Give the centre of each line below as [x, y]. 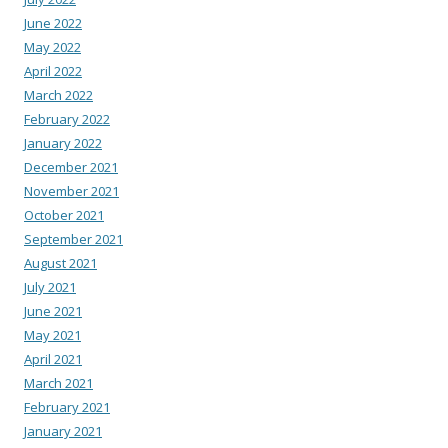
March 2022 [58, 94]
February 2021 [67, 406]
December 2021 [71, 166]
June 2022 [53, 22]
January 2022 [63, 142]
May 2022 [52, 46]
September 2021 [73, 238]
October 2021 [64, 214]
